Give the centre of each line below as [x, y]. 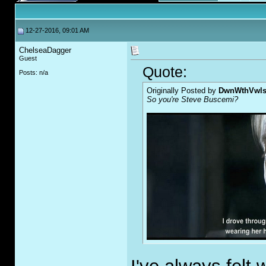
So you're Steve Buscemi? [192, 100]
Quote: [165, 72]
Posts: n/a [34, 72]
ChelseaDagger [45, 50]
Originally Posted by [183, 91]
